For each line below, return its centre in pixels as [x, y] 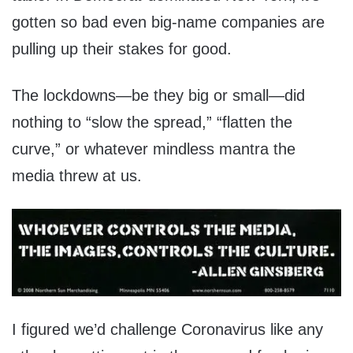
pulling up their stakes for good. [122, 49]
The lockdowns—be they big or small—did [158, 96]
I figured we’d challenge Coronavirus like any [167, 329]
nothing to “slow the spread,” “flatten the [152, 123]
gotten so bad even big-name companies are [168, 22]
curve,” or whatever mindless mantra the [154, 149]
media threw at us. [77, 176]
